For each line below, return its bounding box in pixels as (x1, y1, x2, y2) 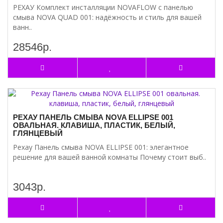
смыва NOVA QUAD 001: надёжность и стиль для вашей (13, 12, 202, 22)
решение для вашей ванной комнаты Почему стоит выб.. (13, 152, 206, 162)
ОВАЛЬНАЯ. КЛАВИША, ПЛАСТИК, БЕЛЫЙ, (13, 121, 175, 129)
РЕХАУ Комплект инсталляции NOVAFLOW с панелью (13, 2, 193, 12)
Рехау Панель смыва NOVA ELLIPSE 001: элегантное (13, 142, 189, 152)
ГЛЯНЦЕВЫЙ (13, 129, 63, 137)
